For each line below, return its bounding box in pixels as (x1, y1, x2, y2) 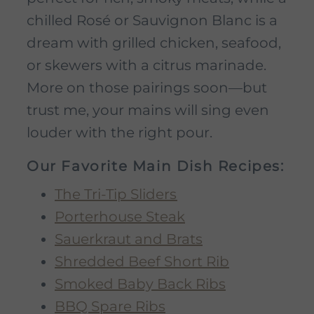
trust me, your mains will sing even (27, 102, 269, 119)
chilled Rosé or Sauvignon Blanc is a (27, 12, 278, 29)
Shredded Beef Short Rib (55, 253, 229, 271)
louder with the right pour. (27, 124, 212, 142)
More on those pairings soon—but (27, 79, 267, 97)
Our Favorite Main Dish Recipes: (27, 158, 285, 175)
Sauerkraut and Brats (55, 231, 203, 248)
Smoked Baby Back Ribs (55, 275, 226, 293)
